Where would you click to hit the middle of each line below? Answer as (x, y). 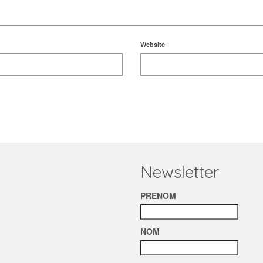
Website (153, 44)
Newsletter (180, 172)
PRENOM (158, 195)
